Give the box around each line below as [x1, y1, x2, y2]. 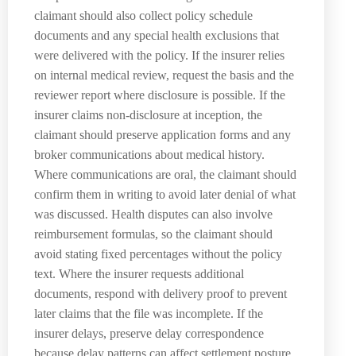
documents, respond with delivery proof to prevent [34, 286, 287, 300]
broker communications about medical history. [34, 147, 265, 161]
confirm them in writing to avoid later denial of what [34, 187, 296, 201]
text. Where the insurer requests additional [34, 266, 244, 281]
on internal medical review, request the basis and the [34, 68, 294, 82]
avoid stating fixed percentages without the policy [34, 246, 282, 261]
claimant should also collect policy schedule [34, 8, 253, 22]
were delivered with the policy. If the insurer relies [34, 48, 284, 62]
